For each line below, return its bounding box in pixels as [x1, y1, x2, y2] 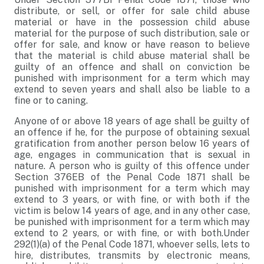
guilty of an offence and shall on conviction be [14, 61, 250, 72]
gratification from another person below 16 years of [14, 138, 250, 149]
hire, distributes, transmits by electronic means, [14, 250, 250, 261]
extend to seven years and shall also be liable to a [14, 84, 250, 95]
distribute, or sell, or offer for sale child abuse [14, 5, 250, 16]
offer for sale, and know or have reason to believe [14, 39, 250, 50]
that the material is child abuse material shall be [14, 50, 250, 61]
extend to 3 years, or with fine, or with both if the [14, 194, 250, 205]
